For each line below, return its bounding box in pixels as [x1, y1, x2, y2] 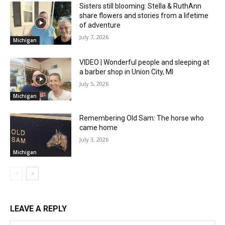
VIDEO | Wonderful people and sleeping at [79, 58, 210, 66]
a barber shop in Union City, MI [79, 67, 174, 76]
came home [79, 124, 118, 132]
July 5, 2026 [79, 79, 109, 87]
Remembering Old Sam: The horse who [79, 114, 204, 123]
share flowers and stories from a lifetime [79, 12, 209, 20]
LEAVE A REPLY [10, 204, 67, 214]
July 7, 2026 [79, 33, 109, 41]
